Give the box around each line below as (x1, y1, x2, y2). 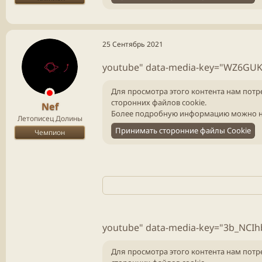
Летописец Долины (17, 113, 82, 123)
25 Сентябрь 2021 (102, 39, 163, 49)
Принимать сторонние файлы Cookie (115, 125, 251, 136)
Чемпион (34, 127, 65, 137)
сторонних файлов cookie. (111, 96, 206, 108)
